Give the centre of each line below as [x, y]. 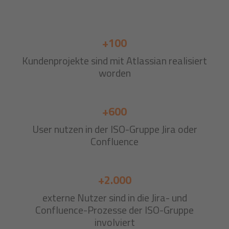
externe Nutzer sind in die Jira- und [114, 198]
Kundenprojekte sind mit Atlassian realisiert [114, 61]
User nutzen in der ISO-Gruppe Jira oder [114, 129]
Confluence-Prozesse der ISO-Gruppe [114, 210]
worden [114, 73]
